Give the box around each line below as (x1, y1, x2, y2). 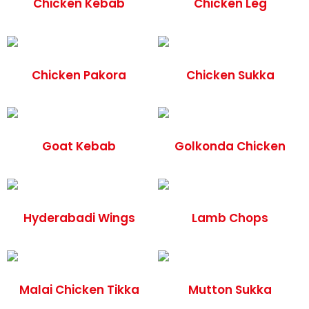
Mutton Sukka (188, 281, 272, 298)
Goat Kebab (42, 138, 116, 155)
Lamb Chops (192, 210, 268, 227)
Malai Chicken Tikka (19, 281, 139, 298)
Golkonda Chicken (175, 138, 286, 155)
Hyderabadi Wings (23, 210, 135, 227)
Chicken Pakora (32, 66, 126, 83)
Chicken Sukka (186, 66, 275, 83)
